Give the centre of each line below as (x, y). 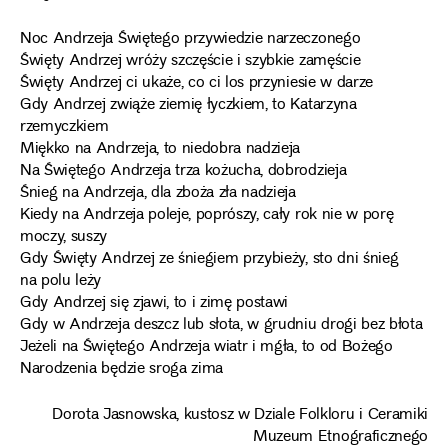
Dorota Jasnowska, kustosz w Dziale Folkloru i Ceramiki (240, 415)
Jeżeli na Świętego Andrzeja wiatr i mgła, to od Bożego (206, 347)
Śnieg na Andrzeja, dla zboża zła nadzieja (158, 193)
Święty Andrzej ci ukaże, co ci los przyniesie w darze (196, 83)
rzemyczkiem (64, 127)
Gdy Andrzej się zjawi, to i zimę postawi (154, 303)
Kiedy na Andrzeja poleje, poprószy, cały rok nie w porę (207, 215)
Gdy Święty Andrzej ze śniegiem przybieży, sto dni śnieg (209, 259)
